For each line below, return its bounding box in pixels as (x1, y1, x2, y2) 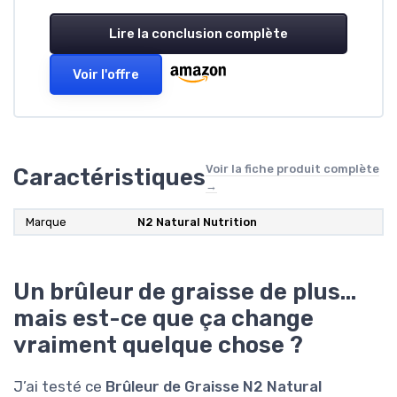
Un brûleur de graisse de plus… (13, 278, 356, 306)
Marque (26, 215, 66, 230)
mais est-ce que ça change (13, 305, 314, 332)
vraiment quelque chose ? (13, 331, 303, 359)
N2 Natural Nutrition (137, 215, 257, 230)
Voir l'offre (73, 66, 139, 83)
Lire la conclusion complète (109, 26, 288, 43)
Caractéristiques (13, 164, 206, 191)
